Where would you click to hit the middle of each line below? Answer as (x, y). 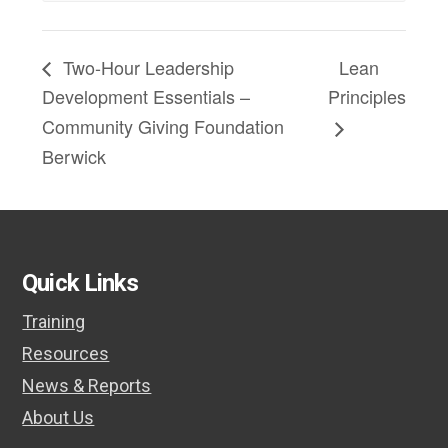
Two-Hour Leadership (146, 66)
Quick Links (80, 283)
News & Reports (87, 386)
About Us (58, 418)
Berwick (74, 156)
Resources (66, 354)
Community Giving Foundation (163, 126)
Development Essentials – (146, 96)
